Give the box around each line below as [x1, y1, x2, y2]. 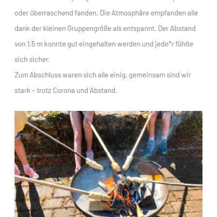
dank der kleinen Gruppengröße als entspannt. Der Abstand [15, 23, 196, 32]
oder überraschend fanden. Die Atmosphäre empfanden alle [15, 8, 198, 17]
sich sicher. [15, 54, 50, 63]
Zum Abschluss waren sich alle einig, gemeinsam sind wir [15, 70, 191, 79]
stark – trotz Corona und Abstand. [15, 85, 117, 94]
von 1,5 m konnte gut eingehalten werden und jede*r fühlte [15, 39, 193, 48]
